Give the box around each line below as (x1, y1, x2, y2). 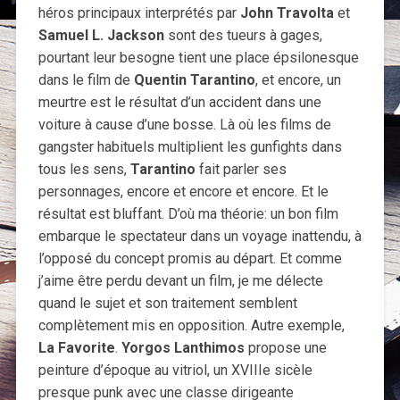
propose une (247, 339, 327, 357)
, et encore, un (254, 71, 341, 89)
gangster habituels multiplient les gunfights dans (37, 138, 342, 156)
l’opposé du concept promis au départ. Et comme (37, 250, 342, 268)
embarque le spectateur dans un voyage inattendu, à (37, 228, 362, 246)
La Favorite (37, 339, 115, 357)
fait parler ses (195, 161, 287, 179)
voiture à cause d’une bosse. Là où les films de (37, 116, 331, 134)
